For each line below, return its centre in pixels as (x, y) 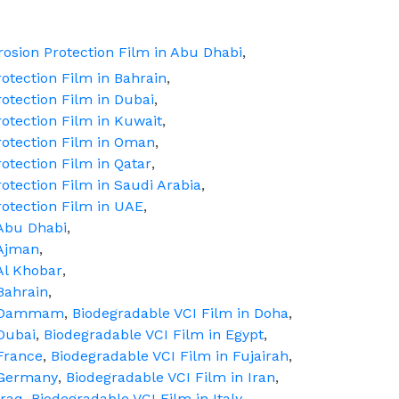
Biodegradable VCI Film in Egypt (154, 334)
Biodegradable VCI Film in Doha (180, 313)
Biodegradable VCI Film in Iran (171, 377)
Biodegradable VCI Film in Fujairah (170, 356)
